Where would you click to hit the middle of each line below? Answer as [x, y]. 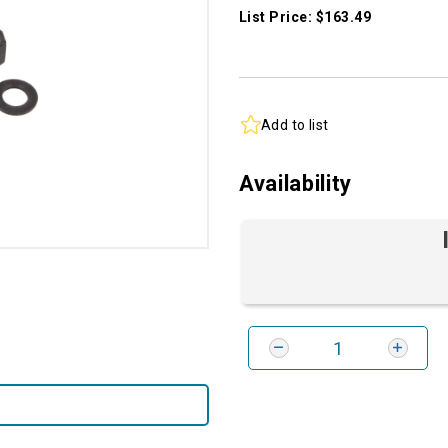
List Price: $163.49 [305, 17]
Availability [295, 184]
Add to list [295, 124]
